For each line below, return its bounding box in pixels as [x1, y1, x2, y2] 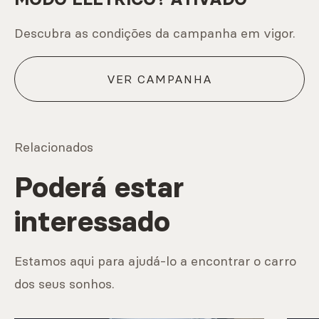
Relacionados [14, 139, 93, 156]
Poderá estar [14, 169, 184, 206]
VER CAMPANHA [106, 72, 213, 87]
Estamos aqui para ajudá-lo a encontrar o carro [14, 253, 296, 270]
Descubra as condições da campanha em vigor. [14, 25, 296, 42]
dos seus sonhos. [14, 276, 115, 293]
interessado [14, 204, 170, 240]
